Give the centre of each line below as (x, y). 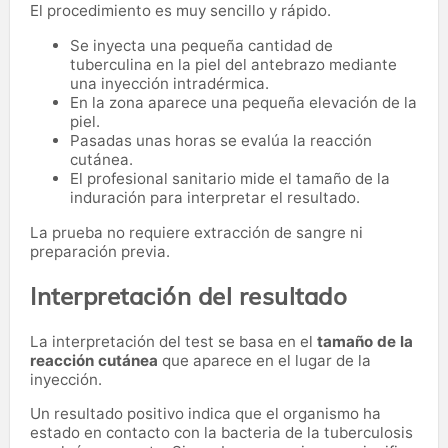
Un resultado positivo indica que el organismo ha (205, 413)
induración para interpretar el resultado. (215, 197)
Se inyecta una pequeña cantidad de (201, 45)
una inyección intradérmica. (169, 83)
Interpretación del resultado (188, 295)
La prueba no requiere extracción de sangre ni (196, 232)
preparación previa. (100, 251)
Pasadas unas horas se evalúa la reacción (221, 140)
